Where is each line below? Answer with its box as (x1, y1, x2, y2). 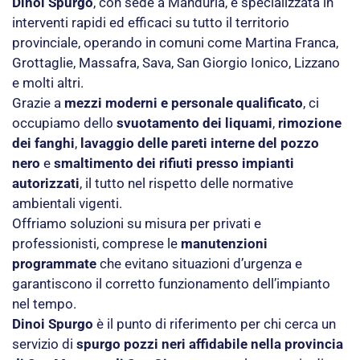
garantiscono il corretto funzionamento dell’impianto (12, 275, 330, 292)
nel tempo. (12, 295, 76, 312)
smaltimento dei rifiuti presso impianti (54, 154, 294, 171)
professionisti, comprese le (12, 235, 181, 252)
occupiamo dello (12, 114, 117, 131)
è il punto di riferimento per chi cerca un (93, 315, 336, 332)
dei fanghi (12, 134, 75, 151)
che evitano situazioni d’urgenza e (96, 255, 302, 272)
